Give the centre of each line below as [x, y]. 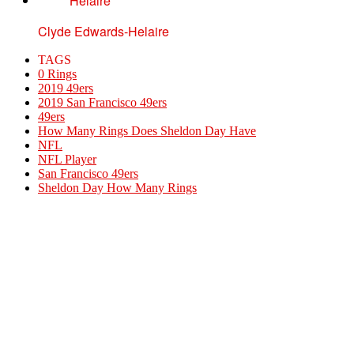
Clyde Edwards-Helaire [104, 32]
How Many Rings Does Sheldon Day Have [147, 131]
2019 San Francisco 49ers [102, 103]
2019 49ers [66, 88]
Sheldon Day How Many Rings [117, 188]
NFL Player [67, 160]
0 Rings [57, 74]
